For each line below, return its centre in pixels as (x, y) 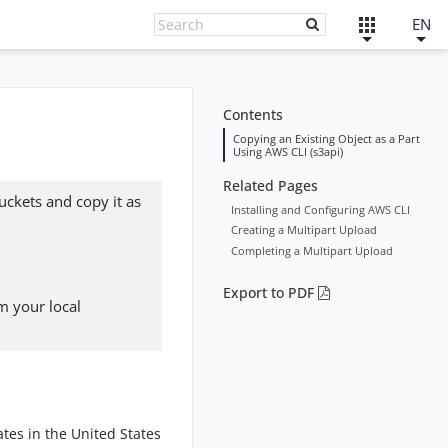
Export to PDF (268, 292)
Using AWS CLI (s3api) (287, 151)
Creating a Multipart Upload (303, 229)
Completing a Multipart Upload (311, 250)
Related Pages (270, 185)
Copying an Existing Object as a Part (326, 138)
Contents (252, 114)
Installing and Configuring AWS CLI (320, 209)
